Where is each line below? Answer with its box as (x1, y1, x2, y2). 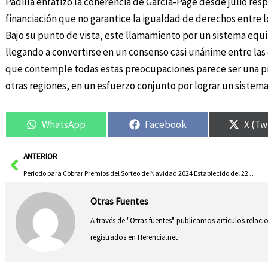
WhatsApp (42, 117, 86, 131)
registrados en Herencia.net (90, 232, 178, 242)
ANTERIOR (23, 151, 57, 162)
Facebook (145, 117, 187, 131)
